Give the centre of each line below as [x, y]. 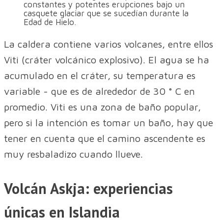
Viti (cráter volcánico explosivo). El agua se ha [107, 59]
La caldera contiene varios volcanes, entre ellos [109, 44]
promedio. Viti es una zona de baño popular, [102, 107]
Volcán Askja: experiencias [88, 188]
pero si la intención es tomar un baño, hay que [109, 122]
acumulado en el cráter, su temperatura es [100, 75]
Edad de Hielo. [50, 22]
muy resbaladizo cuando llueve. [73, 154]
